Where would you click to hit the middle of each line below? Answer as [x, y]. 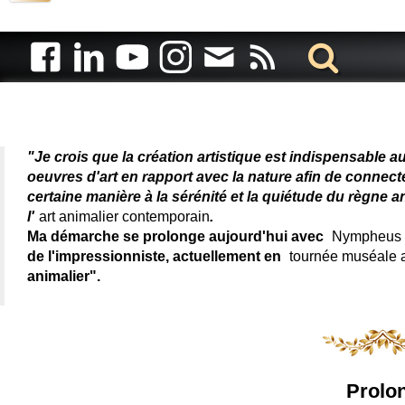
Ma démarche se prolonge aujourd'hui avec [177, 236]
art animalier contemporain [124, 216]
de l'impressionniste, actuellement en [156, 256]
